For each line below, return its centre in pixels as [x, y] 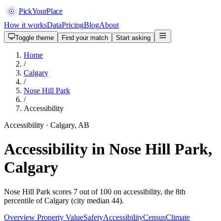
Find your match [85, 38]
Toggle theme [35, 38]
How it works [25, 25]
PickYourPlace [41, 11]
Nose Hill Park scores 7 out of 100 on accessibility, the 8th [95, 191]
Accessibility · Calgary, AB [47, 125]
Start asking [133, 38]
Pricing [73, 25]
